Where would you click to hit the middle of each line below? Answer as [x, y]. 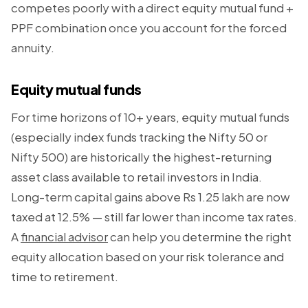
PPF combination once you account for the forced [149, 27]
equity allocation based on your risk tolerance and [147, 256]
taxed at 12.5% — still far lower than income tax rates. [154, 217]
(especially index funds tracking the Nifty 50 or [139, 137]
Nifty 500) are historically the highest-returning [141, 157]
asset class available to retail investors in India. [136, 177]
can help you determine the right [200, 236]
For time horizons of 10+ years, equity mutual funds [150, 117]
